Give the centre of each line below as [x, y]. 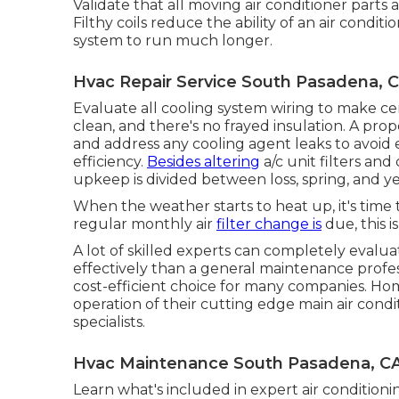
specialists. [109, 322]
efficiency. [110, 161]
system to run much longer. [173, 40]
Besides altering [204, 161]
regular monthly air [145, 224]
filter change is [269, 224]
